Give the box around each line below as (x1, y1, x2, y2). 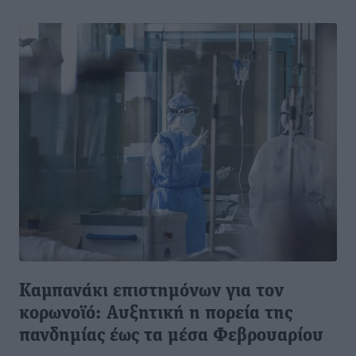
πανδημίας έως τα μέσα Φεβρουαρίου (19, 327, 323, 346)
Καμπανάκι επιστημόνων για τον (19, 282, 284, 302)
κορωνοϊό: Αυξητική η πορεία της (19, 304, 292, 324)
